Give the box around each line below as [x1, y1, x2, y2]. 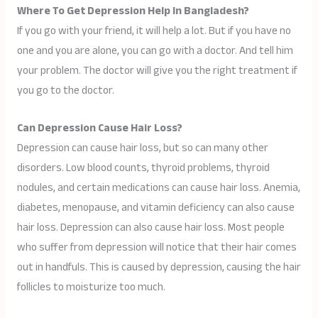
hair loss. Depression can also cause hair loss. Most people [16, 217, 285, 238]
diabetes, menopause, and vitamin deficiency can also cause [16, 197, 295, 219]
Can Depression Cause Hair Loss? [16, 118, 182, 139]
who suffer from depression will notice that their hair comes [16, 237, 297, 258]
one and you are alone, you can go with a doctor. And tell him [16, 40, 293, 62]
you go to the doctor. [16, 80, 114, 102]
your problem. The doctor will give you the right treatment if [16, 60, 297, 82]
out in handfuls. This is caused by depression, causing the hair [16, 257, 301, 278]
